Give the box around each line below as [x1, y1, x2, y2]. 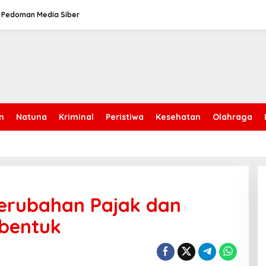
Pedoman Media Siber [1, 10, 80, 19]
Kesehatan [156, 112, 201, 122]
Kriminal [59, 112, 94, 122]
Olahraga [213, 112, 252, 122]
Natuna [16, 112, 47, 122]
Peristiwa [106, 112, 144, 122]
